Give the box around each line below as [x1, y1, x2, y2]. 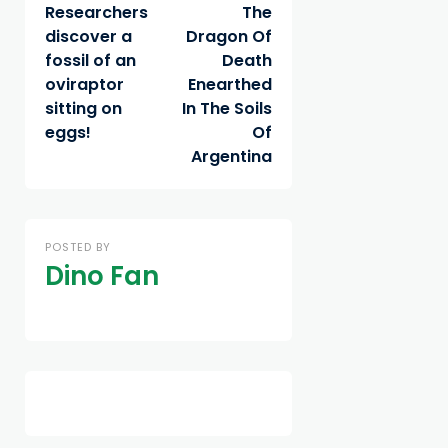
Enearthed [187, 73, 272, 96]
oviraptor [45, 73, 124, 96]
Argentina [190, 145, 272, 168]
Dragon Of [185, 25, 272, 48]
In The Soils [181, 97, 272, 120]
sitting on [45, 97, 122, 120]
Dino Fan [45, 258, 159, 294]
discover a [45, 25, 132, 48]
